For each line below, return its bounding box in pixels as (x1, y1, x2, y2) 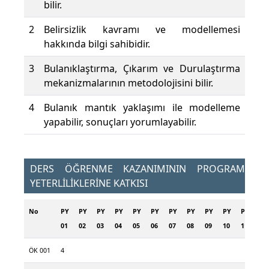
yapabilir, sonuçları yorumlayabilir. (44, 115, 196, 129)
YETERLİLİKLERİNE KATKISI (30, 177, 148, 190)
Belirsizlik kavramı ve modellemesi (44, 23, 240, 37)
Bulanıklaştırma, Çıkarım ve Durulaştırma (44, 62, 240, 76)
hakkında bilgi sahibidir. (44, 37, 150, 51)
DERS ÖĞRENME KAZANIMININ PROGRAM (30, 162, 245, 176)
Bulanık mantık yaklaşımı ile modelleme (44, 101, 240, 115)
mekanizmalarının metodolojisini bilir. (44, 76, 213, 90)
